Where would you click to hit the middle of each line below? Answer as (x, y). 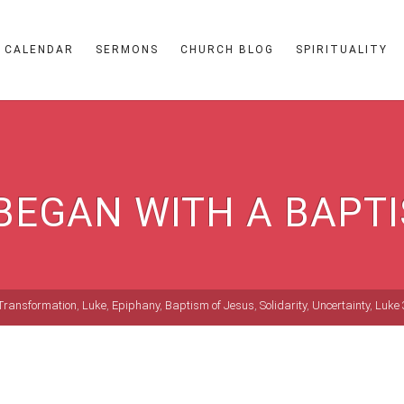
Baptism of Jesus (210, 305)
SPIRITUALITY (342, 50)
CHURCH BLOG (227, 50)
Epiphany (136, 305)
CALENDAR (39, 50)
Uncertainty (341, 305)
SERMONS (127, 50)
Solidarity (283, 305)
